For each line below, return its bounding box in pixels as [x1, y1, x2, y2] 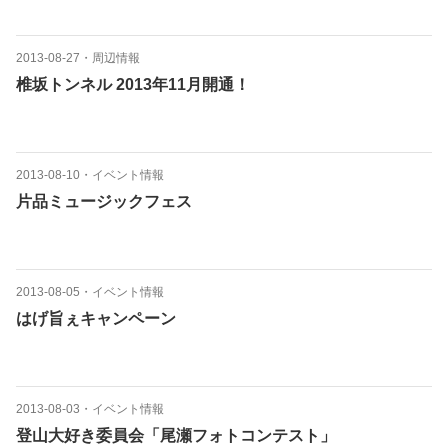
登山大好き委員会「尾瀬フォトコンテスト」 [16, 427, 336, 444]
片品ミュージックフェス [16, 193, 192, 210]
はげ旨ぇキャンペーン [16, 310, 176, 327]
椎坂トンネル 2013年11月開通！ [16, 76, 250, 93]
